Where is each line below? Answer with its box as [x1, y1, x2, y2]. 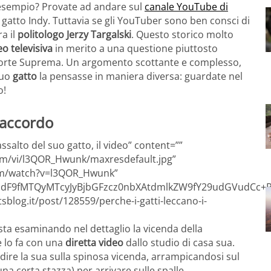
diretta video [63, 236, 123, 250]
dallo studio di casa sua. [123, 236, 235, 250]
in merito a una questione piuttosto [53, 41, 218, 55]
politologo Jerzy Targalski [18, 27, 131, 41]
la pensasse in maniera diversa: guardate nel [39, 69, 243, 83]
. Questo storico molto [131, 27, 233, 41]
